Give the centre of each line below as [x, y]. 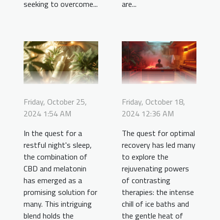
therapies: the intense [158, 192]
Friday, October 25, [55, 101]
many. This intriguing [58, 204]
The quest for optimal [158, 133]
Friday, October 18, [153, 101]
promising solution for [60, 192]
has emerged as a [53, 180]
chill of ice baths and [155, 204]
